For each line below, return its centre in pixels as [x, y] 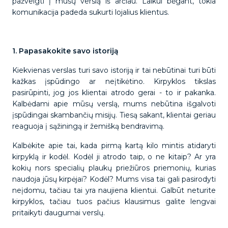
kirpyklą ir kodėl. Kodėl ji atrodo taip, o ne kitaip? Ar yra [114, 157]
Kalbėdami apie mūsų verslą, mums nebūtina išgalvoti [114, 104]
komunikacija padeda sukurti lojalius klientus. [92, 12]
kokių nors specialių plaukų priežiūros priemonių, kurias [114, 168]
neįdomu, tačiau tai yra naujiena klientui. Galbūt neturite [114, 190]
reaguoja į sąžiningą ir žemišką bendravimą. [89, 126]
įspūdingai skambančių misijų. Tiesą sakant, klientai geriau [114, 115]
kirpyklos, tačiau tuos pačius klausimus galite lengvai [114, 202]
